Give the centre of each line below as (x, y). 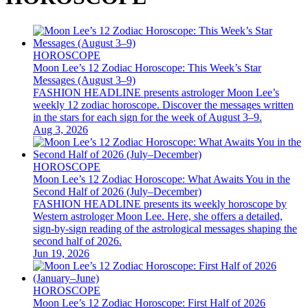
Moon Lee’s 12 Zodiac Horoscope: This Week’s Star (147, 67)
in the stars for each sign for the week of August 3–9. (147, 117)
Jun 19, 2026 (61, 253)
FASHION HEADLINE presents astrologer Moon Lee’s (156, 92)
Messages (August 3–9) (84, 80)
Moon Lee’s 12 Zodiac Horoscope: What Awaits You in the (162, 179)
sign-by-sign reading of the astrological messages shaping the (165, 228)
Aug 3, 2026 (60, 129)
